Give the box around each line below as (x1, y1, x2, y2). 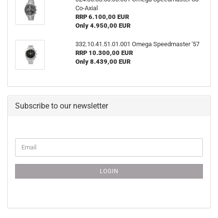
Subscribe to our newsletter (15, 101, 108, 110)
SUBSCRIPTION (15, 164, 59, 172)
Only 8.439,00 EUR (75, 57, 130, 65)
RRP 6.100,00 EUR (75, 13, 129, 20)
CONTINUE (15, 138, 46, 145)
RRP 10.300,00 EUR (75, 49, 133, 56)
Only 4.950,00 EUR (75, 21, 130, 29)
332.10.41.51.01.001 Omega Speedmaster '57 (75, 40, 200, 48)
